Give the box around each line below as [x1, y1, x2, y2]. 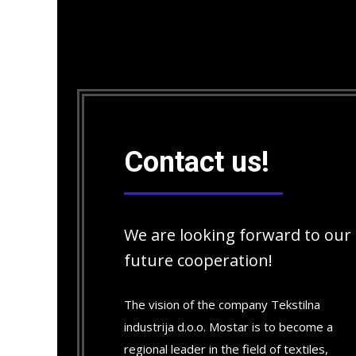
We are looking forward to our [124, 224, 351, 246]
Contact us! [124, 145, 269, 179]
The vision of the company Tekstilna [124, 296, 320, 312]
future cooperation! [124, 250, 273, 271]
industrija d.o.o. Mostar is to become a [124, 319, 333, 335]
